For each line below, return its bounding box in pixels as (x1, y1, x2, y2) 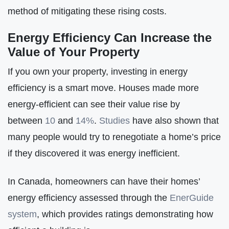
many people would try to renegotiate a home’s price (8, 131, 221, 143)
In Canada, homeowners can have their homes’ (8, 175, 200, 187)
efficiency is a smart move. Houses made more (8, 82, 199, 94)
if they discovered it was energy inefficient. (8, 148, 182, 159)
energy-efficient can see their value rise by (8, 99, 180, 110)
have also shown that (130, 115, 219, 126)
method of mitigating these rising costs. (8, 6, 169, 17)
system (8, 208, 37, 219)
